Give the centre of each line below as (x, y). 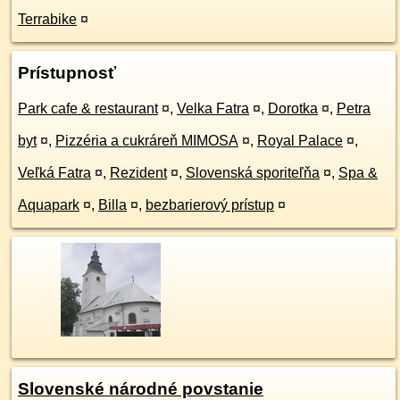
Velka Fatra (213, 108)
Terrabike (47, 19)
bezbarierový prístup (210, 205)
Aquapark (49, 205)
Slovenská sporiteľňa (253, 173)
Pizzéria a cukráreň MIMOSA (147, 141)
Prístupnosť (67, 73)
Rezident (138, 173)
